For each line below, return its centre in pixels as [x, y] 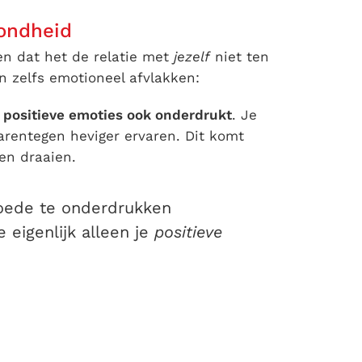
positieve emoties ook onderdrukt [118, 115]
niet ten [240, 57]
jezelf [192, 57]
